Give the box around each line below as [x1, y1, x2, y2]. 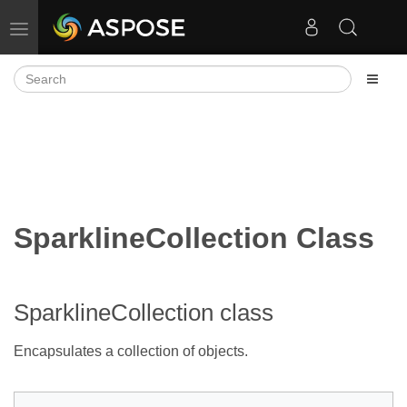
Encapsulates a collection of [14, 343, 198, 359]
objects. [198, 343, 248, 359]
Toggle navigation [18, 20, 119, 35]
